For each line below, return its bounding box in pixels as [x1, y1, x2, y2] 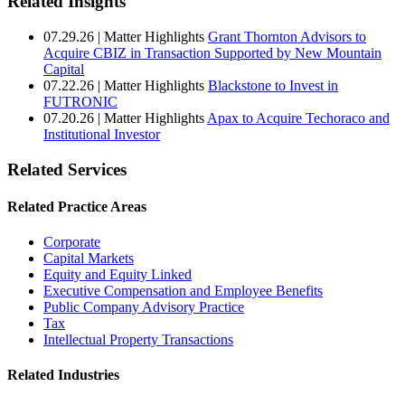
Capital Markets [43, 250, 134, 267]
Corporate [43, 234, 100, 250]
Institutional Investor [43, 126, 160, 142]
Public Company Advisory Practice [43, 299, 244, 316]
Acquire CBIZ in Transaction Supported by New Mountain [43, 44, 381, 61]
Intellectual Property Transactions [43, 332, 233, 348]
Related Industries [7, 367, 119, 383]
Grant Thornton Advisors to [208, 28, 366, 44]
